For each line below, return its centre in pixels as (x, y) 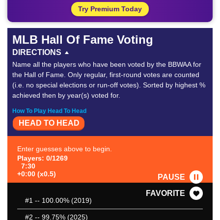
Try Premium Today (110, 9)
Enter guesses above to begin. (65, 149)
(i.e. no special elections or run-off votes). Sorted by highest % (109, 85)
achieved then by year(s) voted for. (66, 95)
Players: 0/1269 (42, 158)
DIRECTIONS (37, 52)
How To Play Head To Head (49, 111)
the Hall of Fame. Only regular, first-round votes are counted (106, 75)
